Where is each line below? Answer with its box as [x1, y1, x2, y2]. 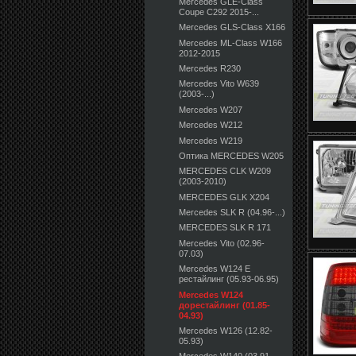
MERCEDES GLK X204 [179, 192, 270, 202]
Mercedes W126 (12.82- [179, 325, 273, 335]
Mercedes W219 [179, 135, 243, 145]
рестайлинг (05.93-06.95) [179, 274, 280, 284]
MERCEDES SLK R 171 [179, 222, 272, 233]
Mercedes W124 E [179, 264, 251, 274]
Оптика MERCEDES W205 [179, 150, 284, 161]
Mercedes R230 [179, 64, 242, 74]
